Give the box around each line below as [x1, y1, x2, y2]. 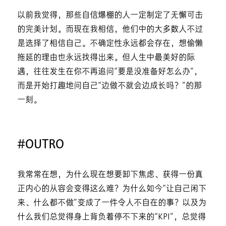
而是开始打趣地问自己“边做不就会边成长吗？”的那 [17, 82, 202, 91]
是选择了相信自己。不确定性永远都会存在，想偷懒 [17, 39, 203, 48]
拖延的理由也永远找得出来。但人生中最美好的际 [17, 53, 195, 63]
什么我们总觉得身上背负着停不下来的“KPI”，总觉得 [17, 213, 206, 222]
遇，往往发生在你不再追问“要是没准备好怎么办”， [17, 68, 202, 77]
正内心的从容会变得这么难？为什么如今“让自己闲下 [17, 185, 206, 194]
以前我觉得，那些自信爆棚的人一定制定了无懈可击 [17, 11, 203, 20]
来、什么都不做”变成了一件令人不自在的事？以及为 [17, 199, 206, 208]
